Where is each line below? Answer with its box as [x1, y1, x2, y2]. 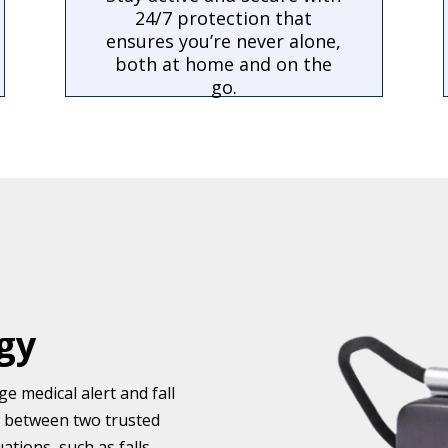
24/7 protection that [135, 6, 313, 31]
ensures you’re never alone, [106, 29, 342, 54]
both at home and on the [115, 52, 333, 77]
